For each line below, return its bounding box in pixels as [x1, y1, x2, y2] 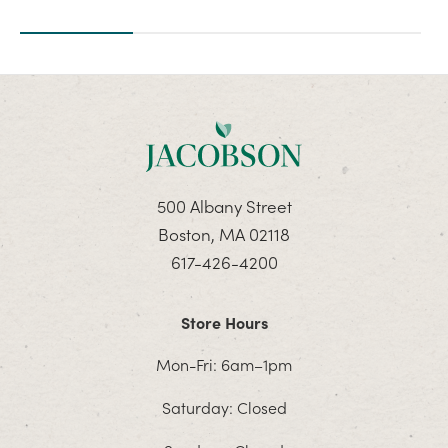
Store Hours [180, 311, 268, 334]
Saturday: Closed [161, 396, 287, 419]
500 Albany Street [156, 194, 292, 219]
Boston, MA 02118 [158, 222, 290, 247]
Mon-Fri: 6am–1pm [156, 353, 292, 376]
